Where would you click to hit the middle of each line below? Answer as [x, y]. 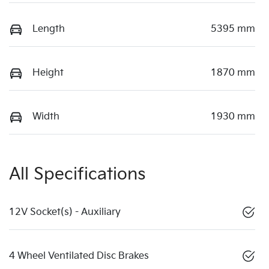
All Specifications [77, 175]
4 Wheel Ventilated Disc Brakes [79, 256]
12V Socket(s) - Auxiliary [65, 213]
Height [48, 73]
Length [49, 29]
